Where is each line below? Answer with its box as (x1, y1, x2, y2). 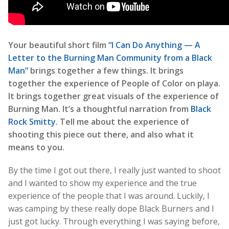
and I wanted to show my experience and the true (8, 177, 197, 189)
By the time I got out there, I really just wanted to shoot (8, 164, 221, 176)
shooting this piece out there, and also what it (8, 128, 194, 140)
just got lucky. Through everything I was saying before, (8, 215, 220, 227)
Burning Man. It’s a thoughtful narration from (8, 103, 191, 114)
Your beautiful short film (8, 39, 108, 51)
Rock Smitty (8, 116, 56, 127)
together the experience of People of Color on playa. (8, 77, 220, 89)
